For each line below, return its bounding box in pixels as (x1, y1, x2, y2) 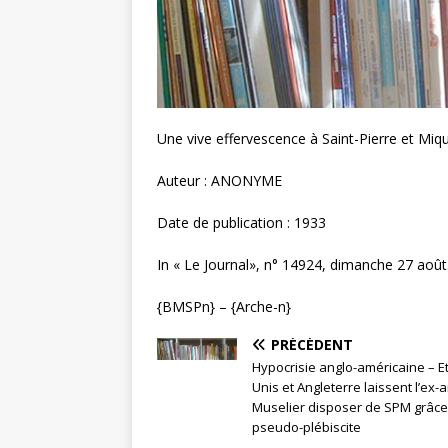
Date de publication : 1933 (157, 212, 326, 232)
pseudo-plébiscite (252, 417, 361, 436)
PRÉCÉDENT (271, 334, 353, 354)
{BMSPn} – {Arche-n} (157, 296, 291, 316)
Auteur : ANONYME (157, 170, 282, 190)
